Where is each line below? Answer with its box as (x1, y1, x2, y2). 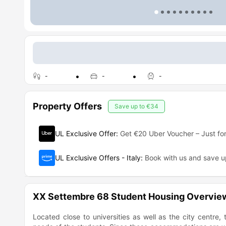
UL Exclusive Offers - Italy (55, 153, 141, 162)
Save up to (115, 102, 146, 110)
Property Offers (33, 101, 102, 111)
